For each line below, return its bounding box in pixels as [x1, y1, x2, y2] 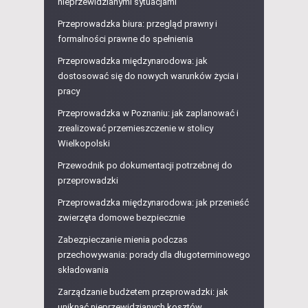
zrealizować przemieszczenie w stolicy [58, 123, 213, 134]
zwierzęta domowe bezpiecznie [58, 212, 185, 223]
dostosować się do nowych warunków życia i [58, 71, 239, 82]
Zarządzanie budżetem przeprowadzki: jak [58, 287, 228, 298]
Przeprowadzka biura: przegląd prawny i [58, 19, 217, 30]
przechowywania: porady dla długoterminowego [58, 250, 250, 261]
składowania [58, 265, 109, 276]
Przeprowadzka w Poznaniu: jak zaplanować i [58, 108, 239, 119]
